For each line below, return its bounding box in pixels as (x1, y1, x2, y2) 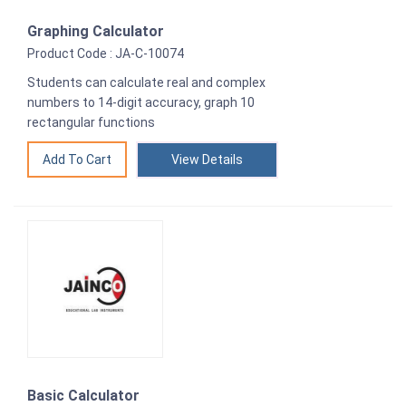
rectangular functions (27, 115, 155, 130)
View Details (171, 152, 243, 168)
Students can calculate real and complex (27, 75, 266, 91)
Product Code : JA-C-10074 (27, 46, 184, 62)
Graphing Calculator (27, 23, 164, 41)
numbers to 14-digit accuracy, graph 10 (27, 95, 255, 111)
